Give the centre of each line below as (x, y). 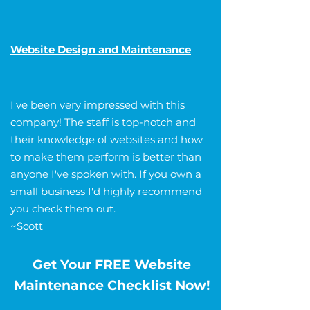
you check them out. (63, 208)
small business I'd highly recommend (106, 191)
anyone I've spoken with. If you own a (106, 174)
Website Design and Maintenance (101, 49)
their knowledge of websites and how (107, 139)
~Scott (27, 226)
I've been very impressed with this (98, 104)
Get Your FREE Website (111, 264)
